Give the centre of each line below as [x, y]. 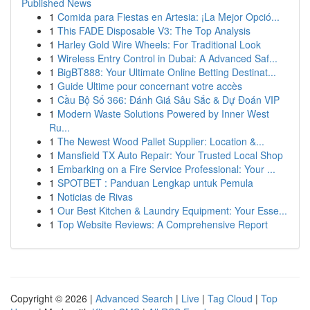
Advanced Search [134, 298]
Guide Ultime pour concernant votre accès [150, 86]
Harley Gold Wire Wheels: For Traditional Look [159, 44]
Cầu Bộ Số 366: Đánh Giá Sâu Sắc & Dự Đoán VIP [168, 100]
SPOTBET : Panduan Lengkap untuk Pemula [155, 183]
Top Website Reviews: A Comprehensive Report [163, 224]
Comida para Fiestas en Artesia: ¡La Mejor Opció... [168, 17]
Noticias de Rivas [95, 197]
